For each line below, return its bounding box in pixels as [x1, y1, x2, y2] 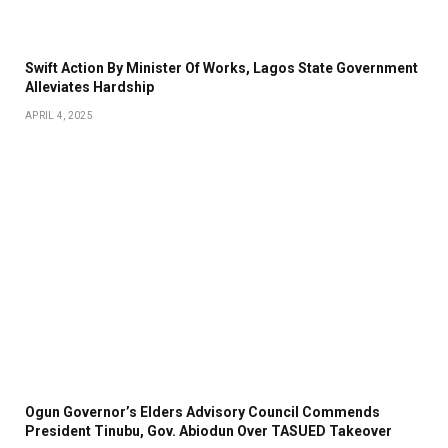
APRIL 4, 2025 [25, 109, 93, 121]
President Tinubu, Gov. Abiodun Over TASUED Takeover [25, 422, 392, 439]
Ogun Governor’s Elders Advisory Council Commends [25, 403, 380, 420]
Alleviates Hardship [25, 78, 154, 95]
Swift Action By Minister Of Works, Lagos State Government [25, 59, 418, 76]
